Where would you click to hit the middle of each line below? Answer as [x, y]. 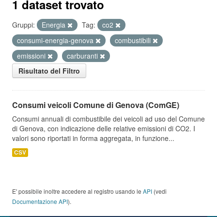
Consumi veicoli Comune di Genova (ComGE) [96, 105]
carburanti [83, 56]
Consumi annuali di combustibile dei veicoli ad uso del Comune [108, 119]
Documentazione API [40, 201]
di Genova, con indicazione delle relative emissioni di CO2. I [104, 128]
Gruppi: [23, 25]
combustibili [134, 40]
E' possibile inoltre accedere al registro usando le [77, 191]
